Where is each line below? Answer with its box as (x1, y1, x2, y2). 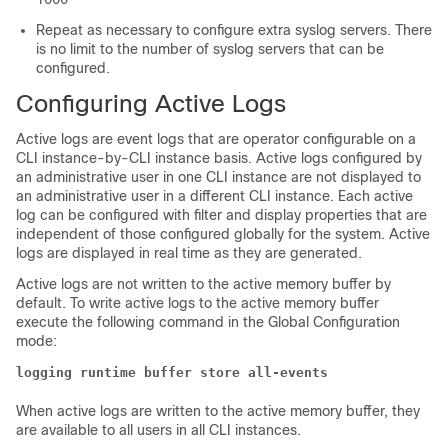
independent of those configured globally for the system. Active (16, 226, 430, 242)
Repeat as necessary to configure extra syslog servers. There (36, 22, 432, 38)
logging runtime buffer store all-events (16, 365, 328, 380)
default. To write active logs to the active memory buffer (16, 295, 379, 311)
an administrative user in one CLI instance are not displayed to (16, 169, 421, 185)
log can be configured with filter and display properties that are (16, 207, 427, 223)
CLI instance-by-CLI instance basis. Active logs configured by (16, 150, 422, 166)
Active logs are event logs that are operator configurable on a (16, 131, 416, 147)
